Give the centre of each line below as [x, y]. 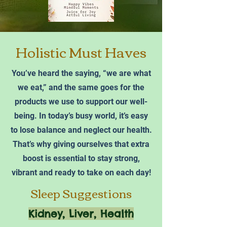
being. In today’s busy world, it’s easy [81, 116]
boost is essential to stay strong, [81, 158]
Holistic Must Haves [81, 51]
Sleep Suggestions [81, 193]
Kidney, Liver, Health [81, 213]
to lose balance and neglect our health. [81, 130]
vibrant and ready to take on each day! [81, 172]
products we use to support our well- [81, 101]
